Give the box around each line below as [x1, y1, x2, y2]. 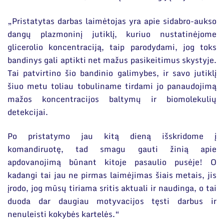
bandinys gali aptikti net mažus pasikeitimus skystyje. [7, 53, 216, 66]
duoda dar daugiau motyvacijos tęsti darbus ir [7, 194, 216, 208]
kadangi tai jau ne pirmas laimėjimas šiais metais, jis [7, 168, 216, 182]
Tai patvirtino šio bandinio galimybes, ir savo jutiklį [7, 66, 216, 79]
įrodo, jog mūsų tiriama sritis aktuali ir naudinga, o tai [7, 181, 216, 195]
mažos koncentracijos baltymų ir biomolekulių [7, 92, 216, 105]
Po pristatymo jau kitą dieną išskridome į [7, 129, 216, 143]
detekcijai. [7, 105, 48, 118]
